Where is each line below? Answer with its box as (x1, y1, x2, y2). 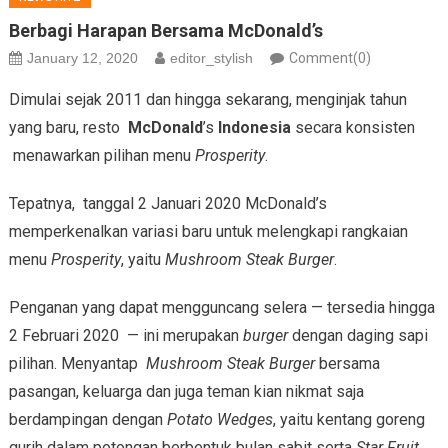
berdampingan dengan (8, 409, 167, 429)
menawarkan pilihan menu (8, 145, 195, 165)
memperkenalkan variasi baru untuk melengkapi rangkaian (8, 221, 408, 241)
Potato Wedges (166, 409, 273, 429)
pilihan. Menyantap (8, 353, 146, 373)
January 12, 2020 (26, 49, 138, 66)
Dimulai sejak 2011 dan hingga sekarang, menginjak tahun (8, 89, 407, 109)
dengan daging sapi (287, 325, 428, 345)
